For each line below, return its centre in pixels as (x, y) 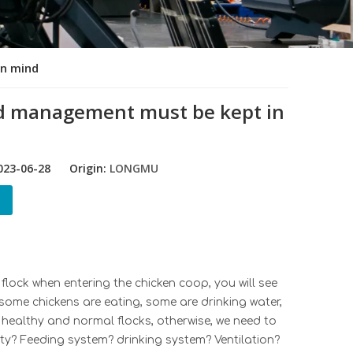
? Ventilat (231, 340)
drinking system (161, 340)
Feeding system (64, 340)
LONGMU (134, 168)
